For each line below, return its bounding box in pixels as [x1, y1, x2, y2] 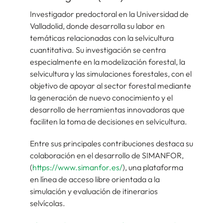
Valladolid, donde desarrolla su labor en [30, 20, 165, 31]
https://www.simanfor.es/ [32, 162, 122, 172]
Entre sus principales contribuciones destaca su [30, 138, 193, 148]
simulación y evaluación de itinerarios [30, 186, 158, 196]
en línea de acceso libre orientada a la [30, 174, 160, 184]
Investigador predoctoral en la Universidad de [30, 8, 189, 19]
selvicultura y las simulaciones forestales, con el [30, 68, 192, 79]
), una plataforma [122, 162, 183, 172]
